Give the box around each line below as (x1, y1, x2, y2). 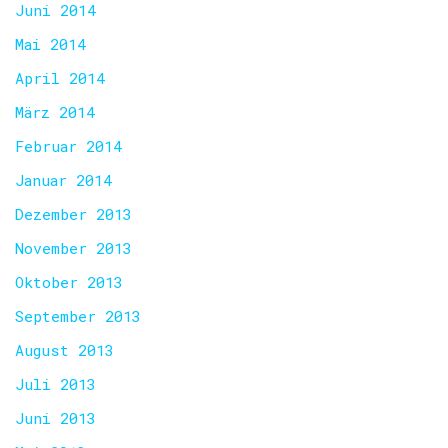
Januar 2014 (15, 170, 112, 190)
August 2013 (15, 340, 114, 360)
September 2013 (15, 306, 141, 326)
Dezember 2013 (15, 204, 132, 224)
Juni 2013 (15, 408, 96, 428)
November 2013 (15, 238, 132, 258)
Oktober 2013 (15, 272, 123, 292)
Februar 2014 (15, 136, 122, 156)
